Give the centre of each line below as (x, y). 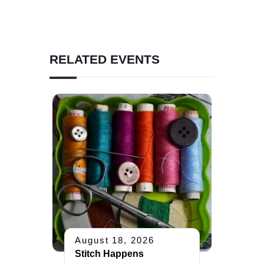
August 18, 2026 (115, 240)
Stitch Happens (109, 253)
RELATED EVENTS (105, 59)
